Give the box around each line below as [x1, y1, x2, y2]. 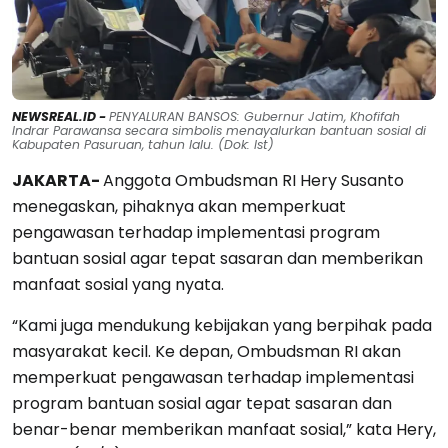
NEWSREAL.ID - [12, 108, 109, 126]
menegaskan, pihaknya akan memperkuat [12, 195, 346, 219]
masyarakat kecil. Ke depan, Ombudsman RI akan [12, 340, 401, 364]
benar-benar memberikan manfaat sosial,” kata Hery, [12, 418, 436, 442]
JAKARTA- [12, 169, 103, 193]
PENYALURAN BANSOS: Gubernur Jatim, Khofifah [109, 108, 400, 126]
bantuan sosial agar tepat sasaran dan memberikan [12, 247, 423, 271]
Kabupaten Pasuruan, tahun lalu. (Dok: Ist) [12, 136, 274, 154]
